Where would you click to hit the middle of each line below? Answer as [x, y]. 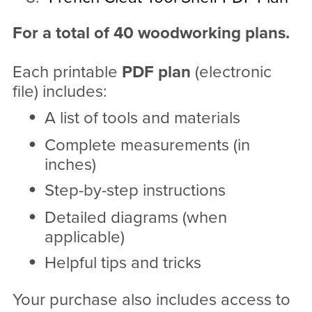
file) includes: [60, 92]
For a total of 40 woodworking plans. [151, 33]
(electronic [231, 72]
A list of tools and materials [142, 118]
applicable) [84, 237]
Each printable [67, 72]
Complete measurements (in [147, 146]
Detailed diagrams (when [135, 218]
